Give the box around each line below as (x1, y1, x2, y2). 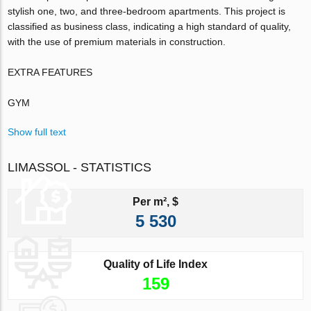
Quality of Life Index (103, 258, 208, 270)
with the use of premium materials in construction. (8, 35, 226, 47)
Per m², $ (133, 195, 178, 208)
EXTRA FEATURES (8, 66, 93, 78)
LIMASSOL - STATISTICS (8, 160, 152, 174)
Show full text (8, 126, 67, 137)
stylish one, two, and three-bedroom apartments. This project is (8, 5, 286, 17)
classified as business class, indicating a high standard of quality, (8, 20, 292, 32)
